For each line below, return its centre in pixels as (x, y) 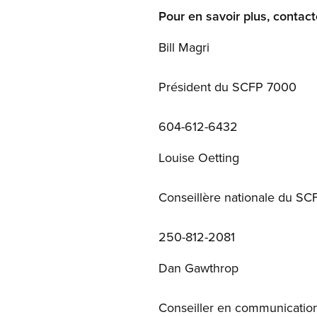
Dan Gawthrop (202, 268)
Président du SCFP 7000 (227, 87)
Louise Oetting (203, 157)
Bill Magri (188, 47)
